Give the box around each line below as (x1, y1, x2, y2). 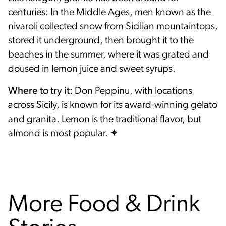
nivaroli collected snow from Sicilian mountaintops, (8, 22, 218, 32)
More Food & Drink (8, 193, 200, 218)
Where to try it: (8, 86, 73, 97)
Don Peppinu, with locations (73, 86, 192, 97)
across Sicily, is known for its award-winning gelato (8, 100, 217, 111)
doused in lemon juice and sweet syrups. (8, 64, 176, 75)
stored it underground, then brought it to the (8, 36, 194, 46)
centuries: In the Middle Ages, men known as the (8, 8, 211, 18)
